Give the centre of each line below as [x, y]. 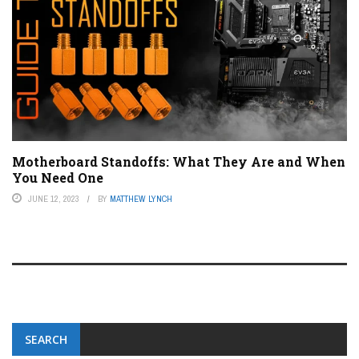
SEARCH [46, 339]
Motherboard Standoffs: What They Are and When [179, 161]
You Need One [58, 177]
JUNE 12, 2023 [54, 198]
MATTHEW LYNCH [141, 198]
